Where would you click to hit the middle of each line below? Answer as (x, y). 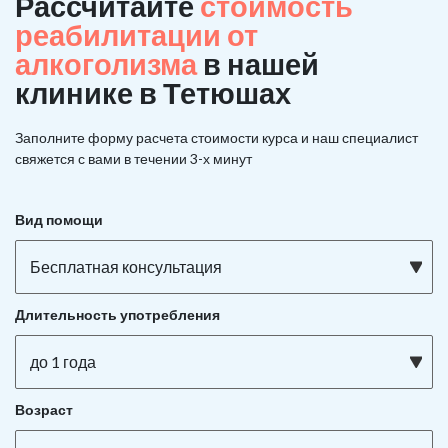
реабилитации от (136, 34)
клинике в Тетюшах (153, 92)
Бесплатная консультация (126, 266)
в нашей (261, 63)
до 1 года (63, 361)
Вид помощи (59, 219)
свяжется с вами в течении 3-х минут (133, 158)
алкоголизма (109, 63)
